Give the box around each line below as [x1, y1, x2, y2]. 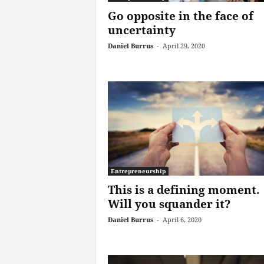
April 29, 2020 [162, 41, 205, 50]
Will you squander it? [107, 196, 230, 212]
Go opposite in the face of [107, 8, 253, 24]
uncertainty [107, 22, 176, 38]
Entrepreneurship [110, 167, 166, 175]
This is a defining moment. [107, 182, 260, 197]
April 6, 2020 [162, 215, 202, 224]
